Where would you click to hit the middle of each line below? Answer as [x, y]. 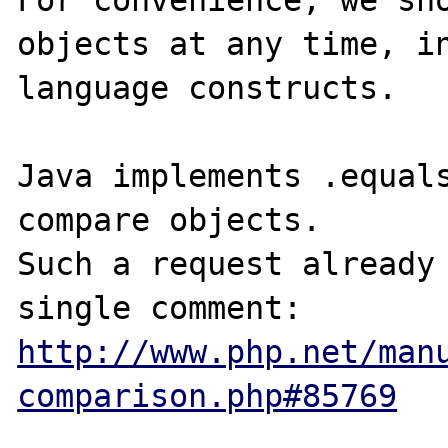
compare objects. [169, 220]
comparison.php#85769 [207, 396]
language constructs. [207, 88]
